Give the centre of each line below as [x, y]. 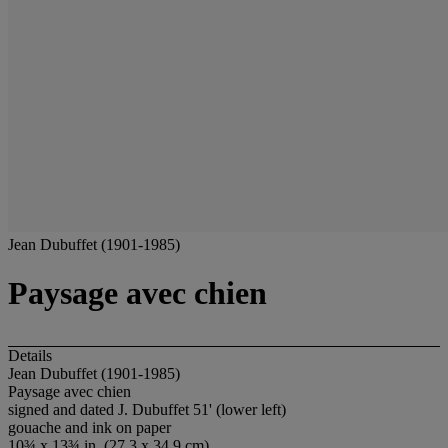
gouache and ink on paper [89, 427]
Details [30, 355]
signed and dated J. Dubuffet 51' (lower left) [147, 409]
